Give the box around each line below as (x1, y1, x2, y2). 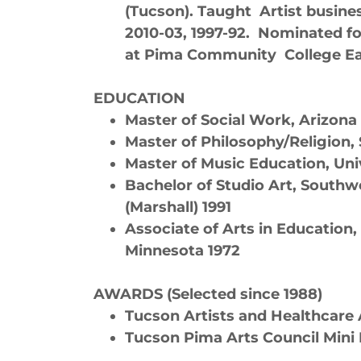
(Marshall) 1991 (125, 198, 232, 216)
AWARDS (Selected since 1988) (93, 285, 322, 303)
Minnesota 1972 (125, 242, 241, 259)
